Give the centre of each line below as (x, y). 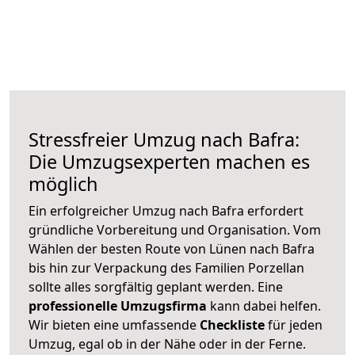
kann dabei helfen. (264, 305)
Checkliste (232, 324)
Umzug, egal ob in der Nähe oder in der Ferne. (167, 344)
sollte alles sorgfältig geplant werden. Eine (156, 286)
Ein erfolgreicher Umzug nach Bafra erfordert (166, 210)
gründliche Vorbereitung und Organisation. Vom (175, 229)
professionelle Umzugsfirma (118, 305)
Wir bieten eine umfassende (114, 324)
